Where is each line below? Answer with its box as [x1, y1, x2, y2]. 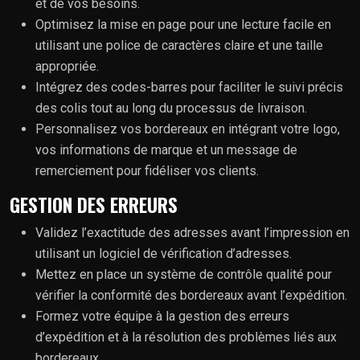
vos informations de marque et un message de [35, 141, 297, 157]
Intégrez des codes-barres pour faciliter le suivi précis [35, 79, 343, 95]
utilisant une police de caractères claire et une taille [35, 37, 323, 53]
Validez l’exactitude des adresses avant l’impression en [35, 224, 350, 240]
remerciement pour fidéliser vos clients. [35, 162, 259, 178]
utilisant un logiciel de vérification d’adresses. [35, 245, 292, 261]
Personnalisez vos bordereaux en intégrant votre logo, [35, 121, 340, 137]
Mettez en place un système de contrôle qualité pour [35, 266, 332, 282]
